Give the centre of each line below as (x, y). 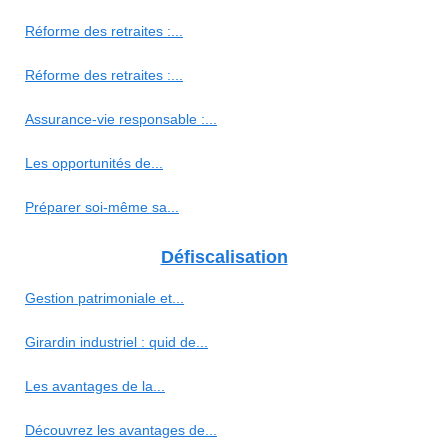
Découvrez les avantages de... (121, 429)
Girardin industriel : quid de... (116, 341)
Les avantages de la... (95, 385)
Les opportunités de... (94, 162)
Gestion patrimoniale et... (104, 297)
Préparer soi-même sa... (102, 206)
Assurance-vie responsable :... (121, 118)
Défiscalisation (224, 256)
